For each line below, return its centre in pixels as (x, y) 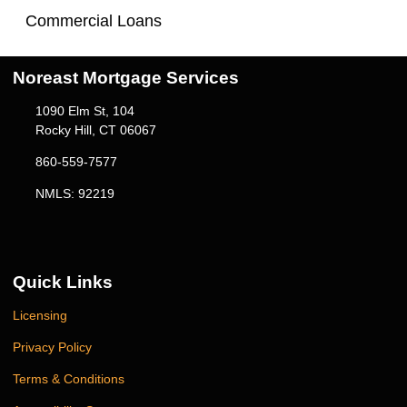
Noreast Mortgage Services (126, 78)
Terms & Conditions (69, 379)
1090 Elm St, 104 (84, 111)
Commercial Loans (94, 21)
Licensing (40, 315)
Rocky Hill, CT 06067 (95, 130)
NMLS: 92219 (74, 194)
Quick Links (63, 283)
